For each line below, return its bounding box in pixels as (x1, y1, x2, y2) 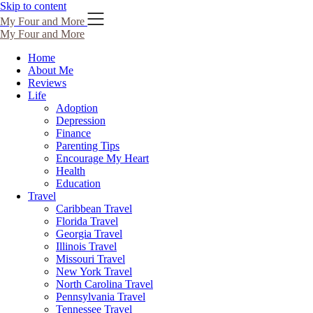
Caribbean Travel (56, 203, 132, 214)
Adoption (56, 102, 98, 114)
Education (56, 177, 101, 189)
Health (56, 165, 85, 177)
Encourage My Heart (56, 152, 149, 164)
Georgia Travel (56, 228, 122, 240)
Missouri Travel (56, 253, 125, 265)
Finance (56, 127, 91, 139)
